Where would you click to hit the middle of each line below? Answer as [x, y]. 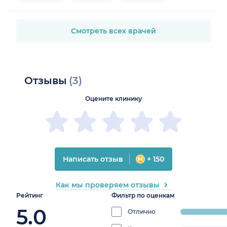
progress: [199, 214]
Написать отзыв [93, 159]
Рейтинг [30, 196]
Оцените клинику [113, 99]
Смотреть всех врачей [113, 31]
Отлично [142, 212]
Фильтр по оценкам [143, 196]
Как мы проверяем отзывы [107, 185]
